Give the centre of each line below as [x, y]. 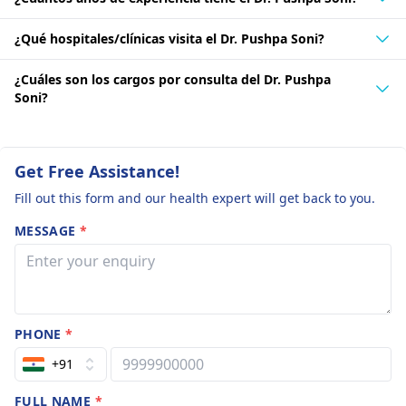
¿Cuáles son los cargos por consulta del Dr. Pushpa [173, 79]
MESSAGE [47, 231]
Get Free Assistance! [97, 171]
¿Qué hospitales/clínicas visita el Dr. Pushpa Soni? [169, 39]
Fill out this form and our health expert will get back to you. [195, 198]
